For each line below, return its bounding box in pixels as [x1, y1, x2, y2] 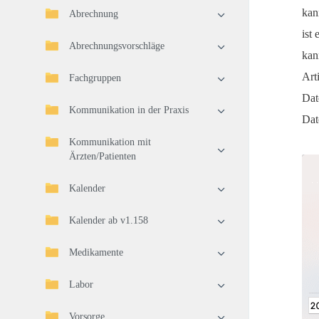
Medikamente [69, 247, 123, 258]
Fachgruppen [69, 73, 121, 83]
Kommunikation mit [69, 137, 151, 147]
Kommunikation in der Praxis [69, 105, 189, 115]
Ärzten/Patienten [69, 151, 136, 162]
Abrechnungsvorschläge [69, 41, 164, 51]
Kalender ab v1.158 [69, 215, 148, 226]
